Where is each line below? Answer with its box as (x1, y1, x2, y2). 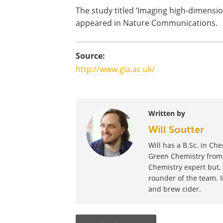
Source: (76, 50, 105, 61)
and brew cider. (148, 184, 201, 194)
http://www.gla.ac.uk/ (76, 64, 155, 75)
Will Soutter (148, 123, 204, 135)
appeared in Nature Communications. (76, 17, 218, 28)
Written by (148, 109, 185, 118)
